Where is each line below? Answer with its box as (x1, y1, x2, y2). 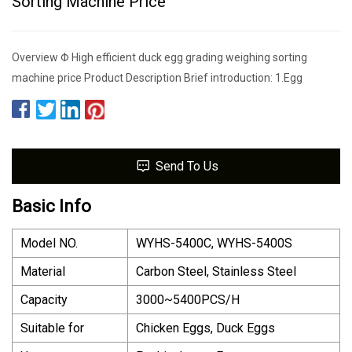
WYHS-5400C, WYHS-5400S (136, 235, 292, 251)
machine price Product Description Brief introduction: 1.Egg (12, 71, 302, 84)
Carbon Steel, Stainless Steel (136, 263, 296, 279)
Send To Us (155, 158, 218, 174)
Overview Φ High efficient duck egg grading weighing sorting (12, 50, 307, 64)
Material (20, 263, 65, 279)
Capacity (20, 291, 68, 307)
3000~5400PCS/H (136, 291, 240, 307)
